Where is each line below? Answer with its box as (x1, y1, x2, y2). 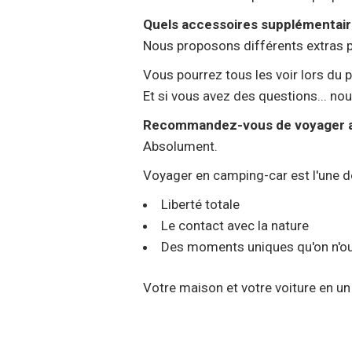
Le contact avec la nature (161, 217, 309, 233)
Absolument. (143, 137, 218, 154)
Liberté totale (161, 196, 240, 212)
